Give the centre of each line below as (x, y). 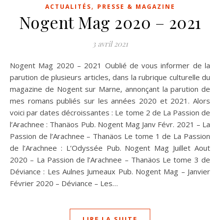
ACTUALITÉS (68, 6)
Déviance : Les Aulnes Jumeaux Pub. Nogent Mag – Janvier (110, 171)
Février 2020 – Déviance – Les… (64, 183)
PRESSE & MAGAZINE (136, 6)
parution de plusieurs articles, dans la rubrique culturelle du (110, 77)
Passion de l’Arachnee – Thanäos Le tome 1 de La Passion (110, 136)
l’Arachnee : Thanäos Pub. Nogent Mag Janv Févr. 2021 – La (110, 124)
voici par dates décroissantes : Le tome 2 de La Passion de (110, 112)
